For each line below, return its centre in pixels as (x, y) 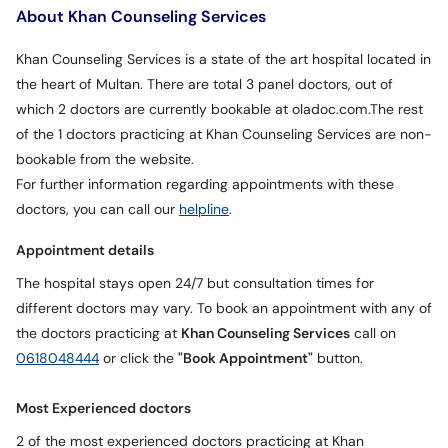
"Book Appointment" (245, 358)
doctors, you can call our (97, 209)
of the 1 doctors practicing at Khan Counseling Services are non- (224, 134)
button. (338, 358)
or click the (138, 358)
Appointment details (85, 250)
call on (373, 333)
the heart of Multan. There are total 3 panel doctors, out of (204, 84)
